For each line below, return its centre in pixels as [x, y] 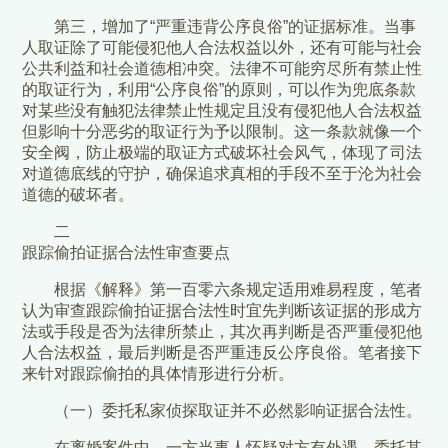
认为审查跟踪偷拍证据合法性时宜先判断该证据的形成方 [222, 311]
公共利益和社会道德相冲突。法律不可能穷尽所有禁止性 [222, 69]
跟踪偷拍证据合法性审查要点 [126, 253]
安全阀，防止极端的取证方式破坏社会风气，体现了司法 [222, 153]
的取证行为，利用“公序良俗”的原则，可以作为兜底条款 [219, 90]
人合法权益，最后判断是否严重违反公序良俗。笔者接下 [222, 353]
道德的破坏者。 [78, 195]
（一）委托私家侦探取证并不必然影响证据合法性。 [238, 411]
